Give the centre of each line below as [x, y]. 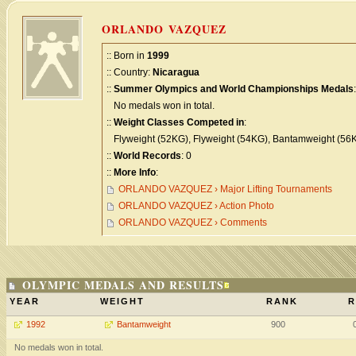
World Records [147, 156]
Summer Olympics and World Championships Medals [234, 89]
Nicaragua [176, 72]
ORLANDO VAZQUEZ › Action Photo [196, 206]
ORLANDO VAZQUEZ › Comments [193, 222]
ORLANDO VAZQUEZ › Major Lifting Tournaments [225, 189]
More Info [135, 172]
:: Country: [130, 72]
